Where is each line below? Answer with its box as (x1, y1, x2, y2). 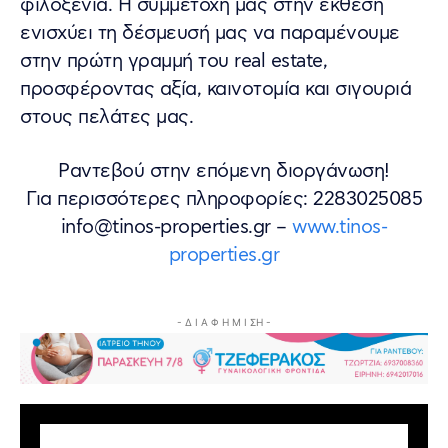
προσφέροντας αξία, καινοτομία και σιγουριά (20, 77, 411, 103)
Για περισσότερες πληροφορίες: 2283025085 (26, 187, 422, 213)
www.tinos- (292, 215, 388, 241)
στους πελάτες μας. (20, 105, 193, 131)
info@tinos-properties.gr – (60, 215, 293, 241)
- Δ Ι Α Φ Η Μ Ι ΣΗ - (177, 316, 271, 329)
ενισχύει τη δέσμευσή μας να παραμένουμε (20, 21, 400, 47)
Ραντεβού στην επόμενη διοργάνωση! (58, 159, 390, 185)
